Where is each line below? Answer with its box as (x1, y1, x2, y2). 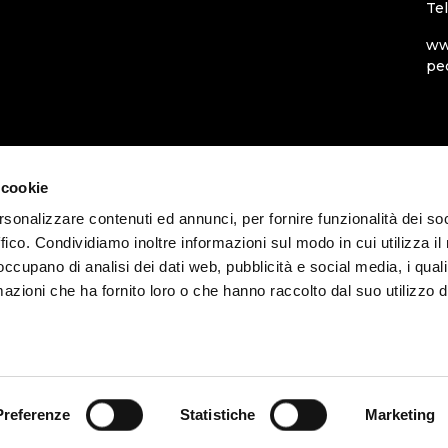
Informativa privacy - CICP (176, 414, 334, 430)
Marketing (364, 406, 436, 423)
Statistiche (180, 406, 256, 423)
